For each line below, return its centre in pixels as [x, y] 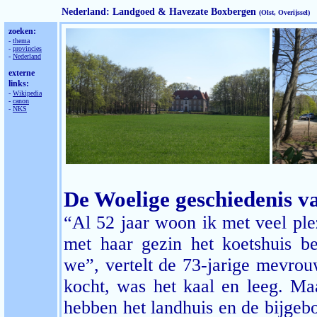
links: [19, 83]
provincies [27, 48]
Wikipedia [27, 93]
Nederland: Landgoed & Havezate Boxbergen [160, 12]
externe [22, 73]
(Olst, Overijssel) [284, 12]
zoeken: [22, 31]
